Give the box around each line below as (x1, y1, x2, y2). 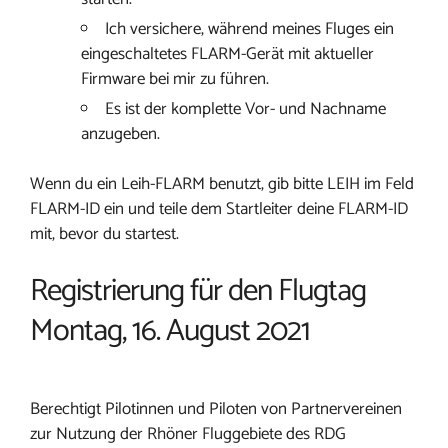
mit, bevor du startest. (30, 220, 179, 248)
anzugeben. (81, 120, 160, 148)
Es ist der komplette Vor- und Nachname (105, 95, 386, 123)
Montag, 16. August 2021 (30, 306, 310, 357)
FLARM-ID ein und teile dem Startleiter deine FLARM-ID (30, 195, 408, 223)
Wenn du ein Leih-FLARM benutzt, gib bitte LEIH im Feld (30, 170, 414, 198)
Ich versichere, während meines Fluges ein (105, 15, 394, 43)
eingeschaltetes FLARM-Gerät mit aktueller (81, 40, 374, 68)
